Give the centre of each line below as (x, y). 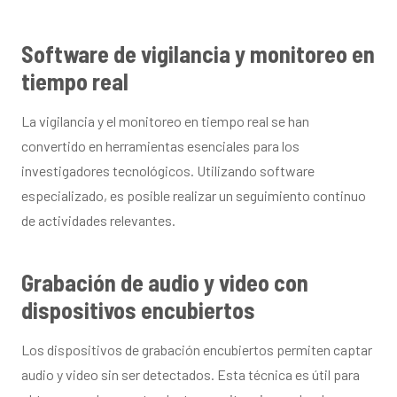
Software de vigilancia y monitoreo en (198, 53)
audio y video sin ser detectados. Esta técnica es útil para (191, 374)
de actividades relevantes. (98, 220)
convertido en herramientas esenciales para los (160, 145)
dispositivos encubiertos (138, 309)
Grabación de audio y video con (165, 282)
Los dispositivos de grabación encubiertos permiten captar (197, 349)
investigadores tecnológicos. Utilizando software (168, 170)
